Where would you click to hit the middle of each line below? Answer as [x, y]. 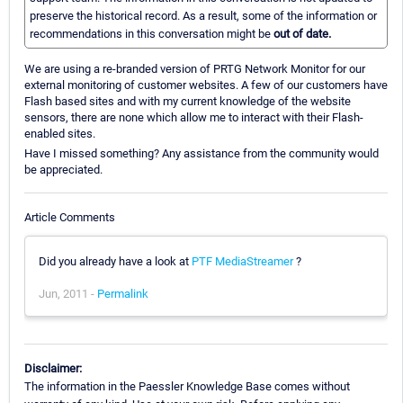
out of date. [302, 34]
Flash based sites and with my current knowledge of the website [188, 102]
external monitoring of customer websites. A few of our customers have [206, 85]
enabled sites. [60, 134]
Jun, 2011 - [68, 293]
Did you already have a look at [115, 261]
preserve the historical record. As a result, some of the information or [203, 16]
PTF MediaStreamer [242, 261]
